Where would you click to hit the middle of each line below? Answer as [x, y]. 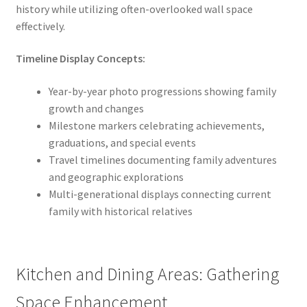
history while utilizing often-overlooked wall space [134, 9]
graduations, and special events [122, 142]
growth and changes [96, 108]
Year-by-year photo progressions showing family [162, 91]
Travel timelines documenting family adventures [162, 159]
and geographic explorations [116, 176]
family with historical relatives [120, 211]
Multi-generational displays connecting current [160, 194]
